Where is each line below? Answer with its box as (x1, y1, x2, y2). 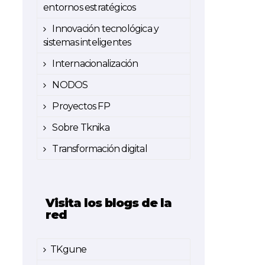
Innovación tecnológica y (50, 23, 159, 34)
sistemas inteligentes (43, 37, 131, 48)
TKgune (50, 244, 87, 255)
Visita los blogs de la (46, 196, 172, 210)
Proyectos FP (50, 101, 110, 112)
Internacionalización (50, 58, 138, 69)
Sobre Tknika (50, 122, 109, 133)
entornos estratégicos (43, 2, 136, 13)
